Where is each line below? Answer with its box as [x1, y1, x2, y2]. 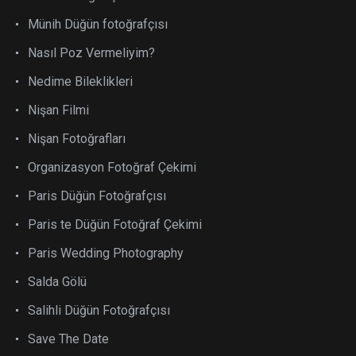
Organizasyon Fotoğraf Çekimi [28, 160, 196, 175]
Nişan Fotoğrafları [28, 131, 126, 146]
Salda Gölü [28, 274, 87, 289]
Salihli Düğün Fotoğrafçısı [28, 303, 170, 318]
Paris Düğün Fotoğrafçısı [28, 188, 166, 203]
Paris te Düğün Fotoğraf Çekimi [28, 217, 202, 232]
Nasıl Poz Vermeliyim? [28, 45, 155, 60]
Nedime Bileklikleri [28, 74, 133, 89]
